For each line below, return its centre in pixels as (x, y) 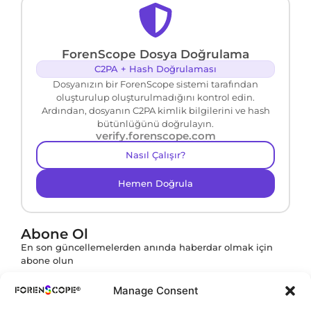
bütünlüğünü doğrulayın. (155, 124)
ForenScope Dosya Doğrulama (155, 54)
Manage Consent (155, 291)
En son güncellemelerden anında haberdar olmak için (147, 248)
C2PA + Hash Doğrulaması (155, 69)
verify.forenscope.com (155, 136)
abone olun (47, 261)
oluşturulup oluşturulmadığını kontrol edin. (155, 98)
